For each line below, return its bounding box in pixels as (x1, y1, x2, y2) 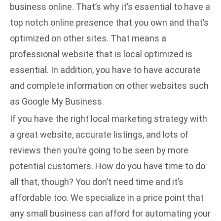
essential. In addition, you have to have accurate (10, 65, 201, 75)
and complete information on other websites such (10, 80, 209, 91)
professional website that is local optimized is (10, 49, 192, 60)
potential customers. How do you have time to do (10, 161, 205, 172)
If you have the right (10, 113, 91, 124)
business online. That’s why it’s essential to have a (10, 1, 210, 12)
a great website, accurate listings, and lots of (10, 129, 188, 140)
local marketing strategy (91, 113, 188, 124)
